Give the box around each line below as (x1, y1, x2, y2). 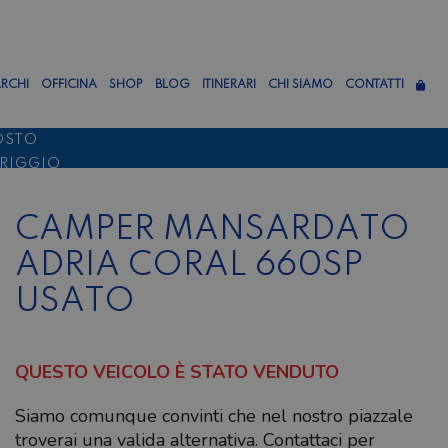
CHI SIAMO (268, 79, 333, 91)
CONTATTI (345, 79, 404, 91)
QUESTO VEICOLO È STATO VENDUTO (15, 360, 339, 384)
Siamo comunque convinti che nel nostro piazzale (15, 404, 413, 428)
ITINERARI (202, 79, 256, 91)
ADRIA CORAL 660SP (15, 249, 363, 283)
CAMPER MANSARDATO (15, 213, 410, 247)
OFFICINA (41, 79, 97, 91)
